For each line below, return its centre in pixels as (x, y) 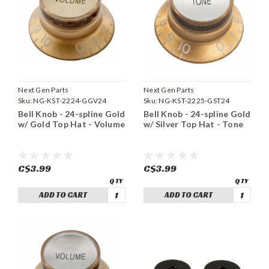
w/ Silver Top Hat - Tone (193, 124)
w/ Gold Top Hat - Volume (71, 124)
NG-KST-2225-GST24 (194, 100)
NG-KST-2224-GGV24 (70, 100)
